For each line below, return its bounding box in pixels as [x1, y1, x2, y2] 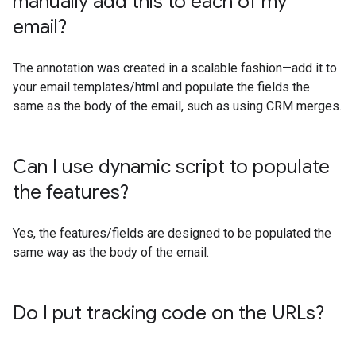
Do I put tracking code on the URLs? [13, 301, 324, 325]
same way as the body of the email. [13, 245, 209, 260]
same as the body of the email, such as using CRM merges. [13, 99, 342, 114]
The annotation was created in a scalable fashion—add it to [13, 60, 337, 75]
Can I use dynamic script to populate [13, 155, 330, 179]
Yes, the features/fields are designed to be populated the [13, 226, 331, 241]
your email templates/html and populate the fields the [13, 79, 310, 95]
